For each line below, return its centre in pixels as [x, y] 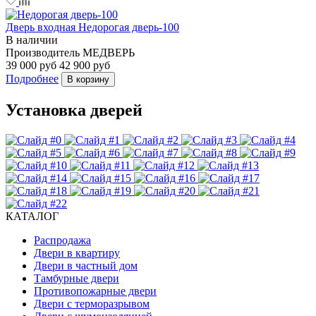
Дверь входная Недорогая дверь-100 [92, 27]
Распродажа [62, 240]
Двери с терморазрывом [92, 303]
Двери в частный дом [86, 265]
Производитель [43, 52]
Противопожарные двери [95, 291]
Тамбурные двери [77, 278]
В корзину [88, 79]
